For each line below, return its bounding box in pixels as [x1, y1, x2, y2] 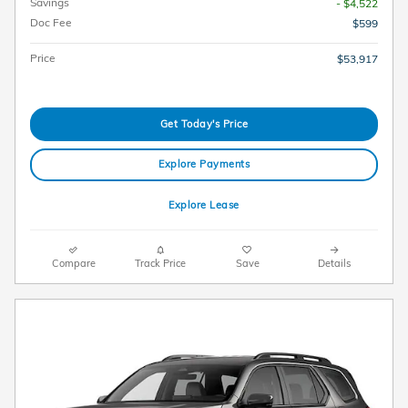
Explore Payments [158, 158, 250, 171]
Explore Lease [168, 198, 240, 211]
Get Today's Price [159, 117, 249, 130]
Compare [51, 256, 96, 270]
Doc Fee [30, 15, 72, 30]
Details [318, 256, 352, 270]
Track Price [135, 256, 187, 270]
